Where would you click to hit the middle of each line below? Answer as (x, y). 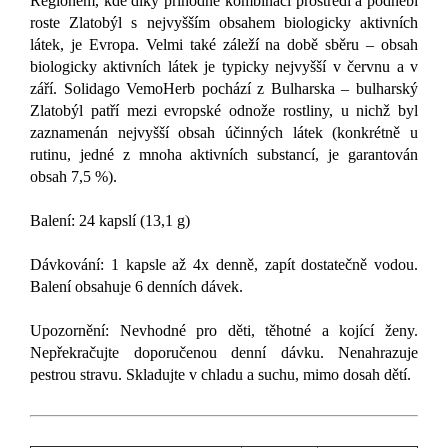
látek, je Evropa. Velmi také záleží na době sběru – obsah (224, 45)
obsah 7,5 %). (73, 177)
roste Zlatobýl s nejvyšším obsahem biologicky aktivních (224, 23)
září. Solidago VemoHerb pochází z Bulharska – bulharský (224, 89)
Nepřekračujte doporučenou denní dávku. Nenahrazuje (224, 353)
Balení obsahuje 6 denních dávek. (136, 287)
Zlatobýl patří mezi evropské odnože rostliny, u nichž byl (224, 111)
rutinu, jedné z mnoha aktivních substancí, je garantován (224, 155)
